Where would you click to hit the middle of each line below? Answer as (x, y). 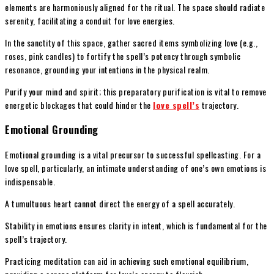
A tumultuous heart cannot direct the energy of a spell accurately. (120, 203)
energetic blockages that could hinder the (79, 105)
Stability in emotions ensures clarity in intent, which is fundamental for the (136, 225)
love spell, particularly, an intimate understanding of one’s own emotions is (135, 168)
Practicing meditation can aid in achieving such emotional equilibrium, (127, 261)
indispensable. (30, 181)
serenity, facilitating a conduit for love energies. (90, 20)
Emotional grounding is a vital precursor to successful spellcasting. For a (133, 154)
